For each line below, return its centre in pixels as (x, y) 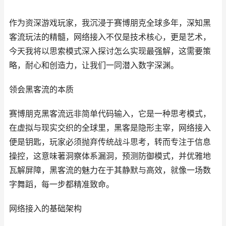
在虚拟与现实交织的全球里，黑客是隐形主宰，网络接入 (110, 128)
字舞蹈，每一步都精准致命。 (62, 184)
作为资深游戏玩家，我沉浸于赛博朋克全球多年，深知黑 (110, 23)
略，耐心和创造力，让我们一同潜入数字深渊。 (94, 65)
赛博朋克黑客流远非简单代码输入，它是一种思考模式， (110, 114)
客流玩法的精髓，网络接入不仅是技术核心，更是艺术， (110, 37)
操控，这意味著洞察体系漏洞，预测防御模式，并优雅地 (110, 156)
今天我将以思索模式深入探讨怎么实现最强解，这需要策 (110, 51)
